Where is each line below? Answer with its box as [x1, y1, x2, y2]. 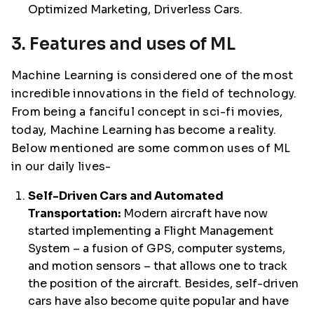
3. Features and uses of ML [11, 34, 235, 55]
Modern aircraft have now [121, 206, 268, 221]
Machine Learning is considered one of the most [11, 68, 294, 83]
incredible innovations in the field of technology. [11, 86, 297, 101]
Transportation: [28, 206, 121, 221]
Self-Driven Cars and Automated [28, 189, 224, 203]
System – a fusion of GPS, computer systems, [28, 241, 285, 256]
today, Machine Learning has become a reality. [11, 123, 277, 137]
